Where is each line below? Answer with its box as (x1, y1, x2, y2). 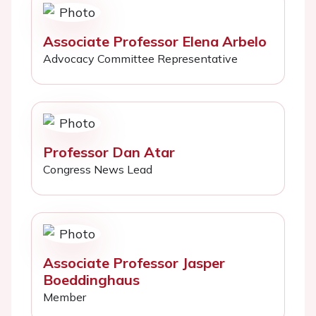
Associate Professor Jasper (43, 254, 225, 272)
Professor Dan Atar (43, 143, 175, 161)
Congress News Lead (43, 162, 152, 176)
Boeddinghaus (43, 271, 140, 288)
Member (43, 290, 86, 304)
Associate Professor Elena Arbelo (43, 32, 267, 50)
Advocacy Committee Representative (43, 51, 238, 66)
